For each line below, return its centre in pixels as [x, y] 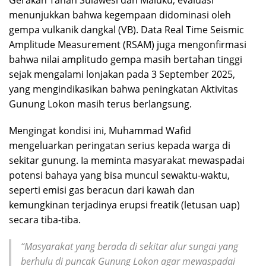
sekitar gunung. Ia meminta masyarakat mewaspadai [127, 160]
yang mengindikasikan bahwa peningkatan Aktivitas [123, 89]
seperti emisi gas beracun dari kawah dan [102, 190]
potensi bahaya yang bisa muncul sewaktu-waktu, [119, 175]
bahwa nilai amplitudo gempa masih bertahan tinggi [126, 59]
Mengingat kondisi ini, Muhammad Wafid [100, 130]
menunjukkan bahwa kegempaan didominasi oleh [120, 15]
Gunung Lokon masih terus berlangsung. [100, 104]
